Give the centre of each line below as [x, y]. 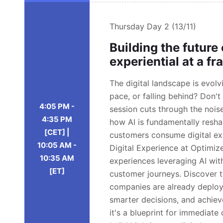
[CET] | [57, 132]
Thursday [128, 26]
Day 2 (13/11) [172, 26]
